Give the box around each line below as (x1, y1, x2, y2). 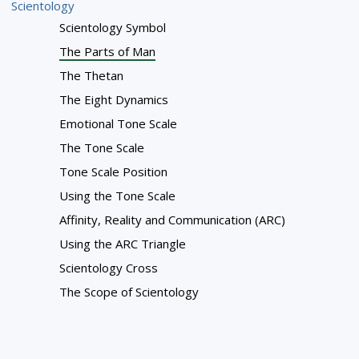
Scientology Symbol (59, 19, 167, 36)
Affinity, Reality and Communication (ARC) (59, 212, 286, 228)
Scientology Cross (59, 260, 159, 276)
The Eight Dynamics (59, 91, 169, 108)
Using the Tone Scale (59, 188, 176, 204)
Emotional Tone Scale (59, 115, 178, 132)
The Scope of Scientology (59, 284, 200, 301)
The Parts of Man (59, 43, 156, 60)
